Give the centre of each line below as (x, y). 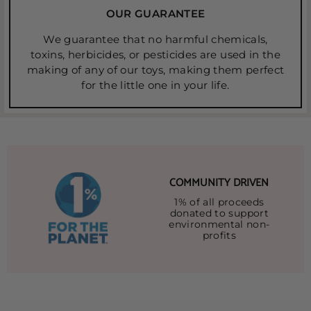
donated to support (219, 213)
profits (219, 235)
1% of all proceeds (219, 202)
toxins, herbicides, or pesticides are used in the (155, 54)
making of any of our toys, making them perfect (155, 69)
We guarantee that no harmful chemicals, (155, 39)
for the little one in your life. (155, 85)
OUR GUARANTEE (155, 13)
